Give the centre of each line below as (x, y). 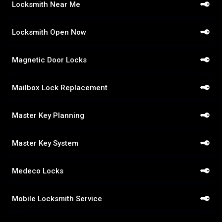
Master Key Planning (48, 115)
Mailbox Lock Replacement (60, 87)
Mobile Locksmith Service (57, 198)
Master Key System (45, 143)
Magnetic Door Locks (49, 60)
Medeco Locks (38, 171)
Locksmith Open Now (49, 32)
